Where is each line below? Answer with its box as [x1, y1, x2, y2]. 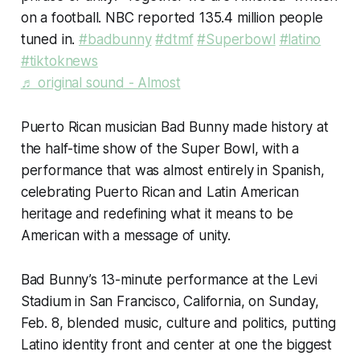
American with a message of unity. [20, 227, 231, 243]
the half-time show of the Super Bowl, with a [20, 140, 300, 157]
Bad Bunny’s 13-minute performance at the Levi [20, 271, 318, 288]
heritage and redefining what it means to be [20, 205, 293, 222]
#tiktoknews [20, 52, 98, 69]
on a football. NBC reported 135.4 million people [20, 9, 323, 26]
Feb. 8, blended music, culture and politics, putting [20, 314, 336, 331]
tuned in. [20, 31, 80, 47]
